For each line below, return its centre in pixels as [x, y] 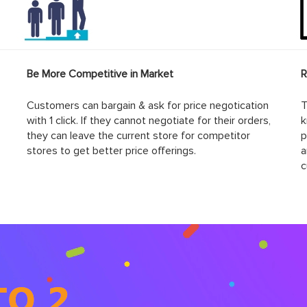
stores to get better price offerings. [111, 151]
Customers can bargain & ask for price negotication [147, 106]
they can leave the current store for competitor [138, 136]
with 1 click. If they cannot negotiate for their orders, [148, 121]
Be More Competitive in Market [100, 74]
